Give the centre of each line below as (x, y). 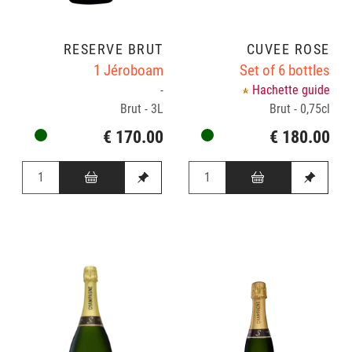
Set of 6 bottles (284, 70)
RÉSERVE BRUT (113, 49)
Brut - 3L (141, 108)
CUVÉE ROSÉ (288, 49)
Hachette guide (291, 90)
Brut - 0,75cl (299, 108)
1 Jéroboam (128, 70)
